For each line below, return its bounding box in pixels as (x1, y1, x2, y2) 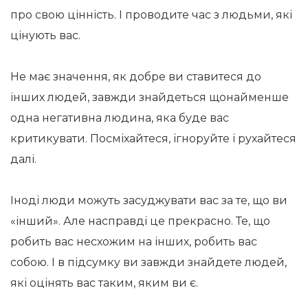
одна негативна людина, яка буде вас (10, 111, 229, 124)
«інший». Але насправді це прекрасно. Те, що (10, 214, 270, 228)
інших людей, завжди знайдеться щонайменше (10, 91, 289, 104)
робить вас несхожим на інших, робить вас (10, 235, 257, 248)
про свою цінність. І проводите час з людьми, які (10, 8, 292, 21)
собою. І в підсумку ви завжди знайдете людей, (10, 256, 287, 269)
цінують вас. (10, 29, 80, 42)
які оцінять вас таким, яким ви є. (10, 276, 198, 289)
